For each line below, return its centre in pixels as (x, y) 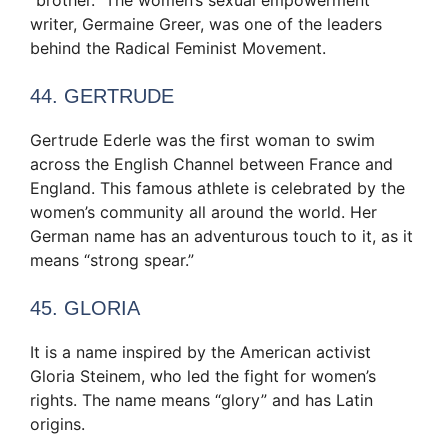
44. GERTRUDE (102, 95)
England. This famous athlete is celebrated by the (217, 187)
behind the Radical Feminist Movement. (178, 47)
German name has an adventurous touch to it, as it (221, 235)
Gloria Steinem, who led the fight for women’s (203, 375)
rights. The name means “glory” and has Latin (201, 399)
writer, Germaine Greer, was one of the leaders (206, 23)
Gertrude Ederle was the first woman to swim (202, 139)
